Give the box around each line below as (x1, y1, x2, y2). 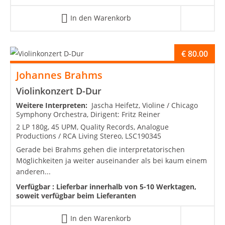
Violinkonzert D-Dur (16, 85, 101, 97)
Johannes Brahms (16, 68, 102, 82)
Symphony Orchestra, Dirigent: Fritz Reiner (16, 109, 160, 120)
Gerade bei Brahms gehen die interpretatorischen (16, 145, 185, 155)
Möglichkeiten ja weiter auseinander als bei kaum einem (16, 156, 207, 166)
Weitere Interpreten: (16, 100, 91, 110)
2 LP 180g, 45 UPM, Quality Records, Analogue (16, 122, 169, 132)
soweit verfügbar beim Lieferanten (16, 191, 136, 201)
